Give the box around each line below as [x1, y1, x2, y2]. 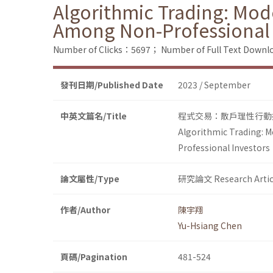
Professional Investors [178, 141, 270, 154]
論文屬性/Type [60, 172, 119, 185]
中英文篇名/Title [60, 110, 127, 122]
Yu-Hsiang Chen [178, 219, 242, 232]
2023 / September [178, 79, 250, 91]
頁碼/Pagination [60, 250, 127, 263]
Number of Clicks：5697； [53, 43, 159, 56]
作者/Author [60, 204, 110, 216]
